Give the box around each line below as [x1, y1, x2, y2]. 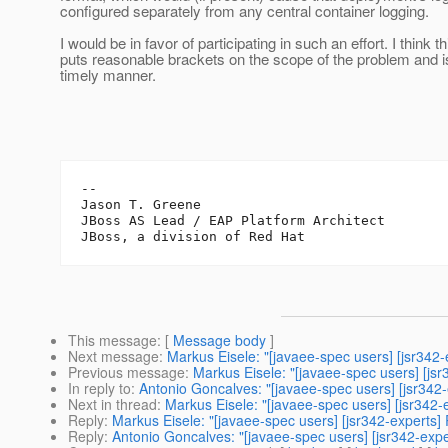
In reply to [68, 378, 131, 399]
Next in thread [68, 394, 157, 415]
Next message [68, 346, 159, 367]
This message [68, 330, 157, 351]
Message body [173, 330, 266, 351]
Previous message [68, 362, 185, 383]
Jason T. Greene [81, 197, 201, 213]
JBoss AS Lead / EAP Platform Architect [81, 213, 385, 229]
